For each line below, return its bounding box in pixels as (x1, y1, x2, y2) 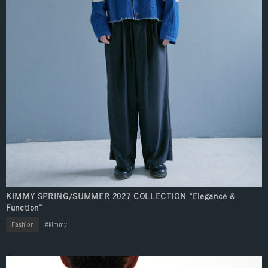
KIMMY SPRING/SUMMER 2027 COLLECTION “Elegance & (6, 192, 236, 200)
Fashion (11, 221, 34, 228)
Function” (6, 203, 42, 212)
